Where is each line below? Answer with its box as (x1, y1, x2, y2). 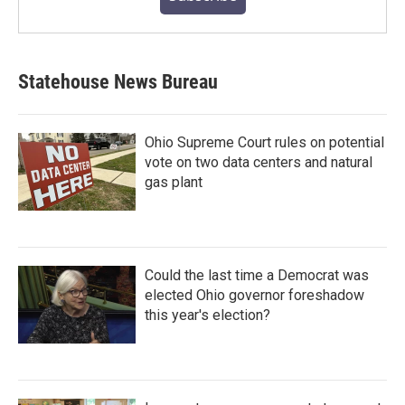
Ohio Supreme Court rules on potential (145, 134, 384, 152)
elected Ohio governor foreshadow (145, 287, 364, 305)
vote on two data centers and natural (145, 154, 372, 172)
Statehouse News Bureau (18, 71, 218, 94)
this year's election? (145, 306, 270, 325)
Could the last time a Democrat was (145, 267, 369, 285)
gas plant (145, 174, 202, 192)
